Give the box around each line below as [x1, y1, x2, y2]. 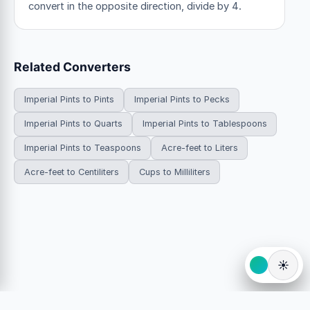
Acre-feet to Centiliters [24, 166, 119, 177]
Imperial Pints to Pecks [134, 94, 230, 105]
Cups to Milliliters [138, 166, 210, 177]
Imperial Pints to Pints [24, 94, 114, 105]
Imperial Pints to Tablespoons [142, 118, 267, 129]
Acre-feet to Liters [161, 142, 238, 153]
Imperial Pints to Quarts [24, 118, 122, 129]
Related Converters [14, 59, 131, 74]
